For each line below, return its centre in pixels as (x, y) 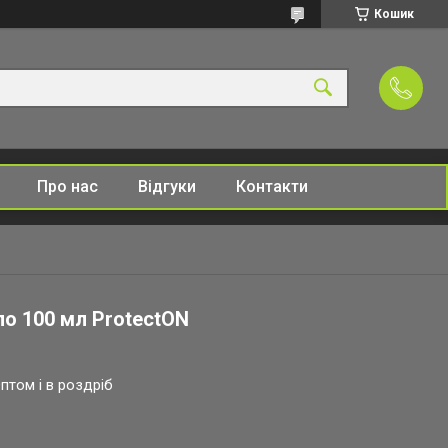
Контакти (271, 186)
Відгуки (166, 186)
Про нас (67, 186)
